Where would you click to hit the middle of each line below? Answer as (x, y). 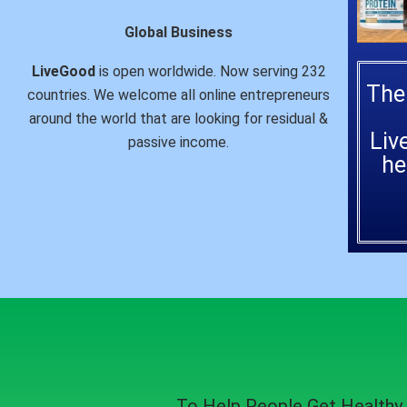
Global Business (179, 33)
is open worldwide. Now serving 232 (210, 72)
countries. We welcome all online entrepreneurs (179, 95)
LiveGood (63, 72)
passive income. (179, 143)
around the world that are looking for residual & (179, 119)
